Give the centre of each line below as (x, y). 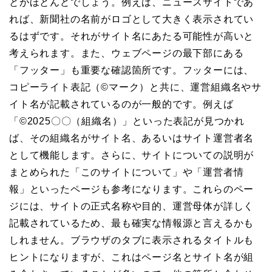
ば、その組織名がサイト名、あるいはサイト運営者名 (132, 138)
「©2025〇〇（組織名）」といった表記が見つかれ (127, 121)
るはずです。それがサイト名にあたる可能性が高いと (132, 36)
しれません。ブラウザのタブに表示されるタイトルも (132, 240)
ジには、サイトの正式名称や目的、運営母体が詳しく (132, 206)
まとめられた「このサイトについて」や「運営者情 (127, 172)
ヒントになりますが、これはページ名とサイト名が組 (132, 257)
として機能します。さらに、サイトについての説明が (132, 155)
